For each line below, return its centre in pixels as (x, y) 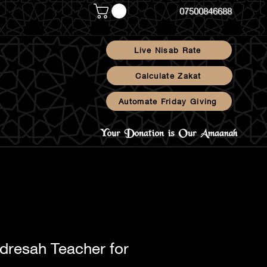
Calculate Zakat (168, 76)
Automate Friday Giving (168, 101)
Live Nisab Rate (168, 50)
